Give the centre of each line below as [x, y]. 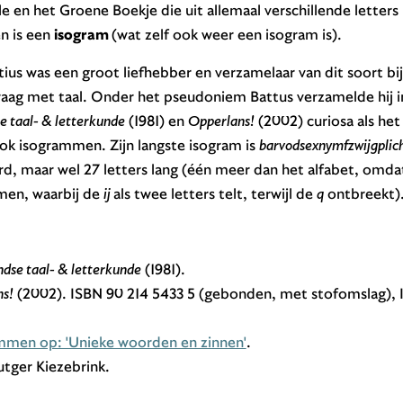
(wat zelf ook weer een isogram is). [226, 34]
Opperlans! [221, 121]
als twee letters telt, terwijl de [215, 193]
